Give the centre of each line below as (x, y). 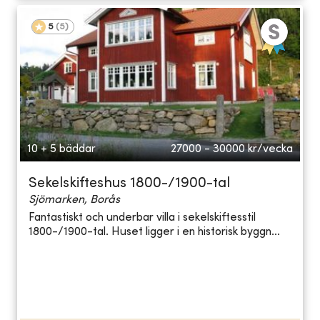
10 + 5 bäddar (61, 149)
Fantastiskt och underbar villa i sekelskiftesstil (142, 218)
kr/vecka (270, 149)
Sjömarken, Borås (74, 200)
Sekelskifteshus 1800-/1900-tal (129, 184)
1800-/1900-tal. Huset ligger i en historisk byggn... (154, 232)
